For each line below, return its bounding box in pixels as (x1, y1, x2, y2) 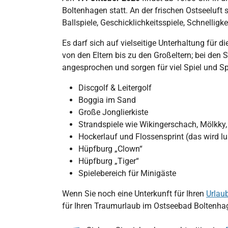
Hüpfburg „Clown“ (78, 144, 142, 154)
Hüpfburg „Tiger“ (78, 156, 139, 166)
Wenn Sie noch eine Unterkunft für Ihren (62, 188, 206, 198)
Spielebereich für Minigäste (78, 168, 176, 178)
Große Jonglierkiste (78, 107, 148, 117)
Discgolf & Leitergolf (78, 82, 152, 93)
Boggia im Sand (78, 95, 136, 105)
